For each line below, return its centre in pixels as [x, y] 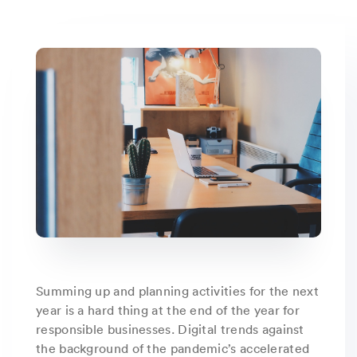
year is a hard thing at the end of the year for [168, 310]
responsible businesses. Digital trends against [170, 329]
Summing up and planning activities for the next [178, 290]
